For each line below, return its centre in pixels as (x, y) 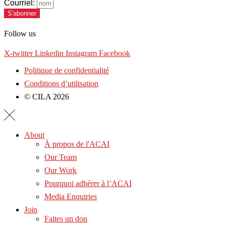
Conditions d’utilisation (61, 83)
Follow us (20, 33)
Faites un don (66, 219)
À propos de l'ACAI (77, 144)
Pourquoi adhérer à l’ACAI (88, 184)
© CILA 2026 (47, 96)
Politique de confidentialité (67, 70)
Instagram (81, 53)
